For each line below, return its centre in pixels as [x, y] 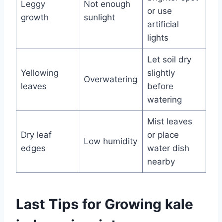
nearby [161, 161]
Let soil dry [169, 59]
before [160, 86]
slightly [161, 73]
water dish [168, 148]
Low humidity [110, 141]
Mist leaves [169, 121]
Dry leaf [36, 135]
